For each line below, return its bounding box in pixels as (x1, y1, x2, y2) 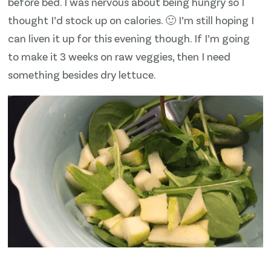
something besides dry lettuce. (8, 67, 157, 81)
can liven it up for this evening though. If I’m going (8, 31, 250, 45)
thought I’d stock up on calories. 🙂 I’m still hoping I (8, 13, 255, 27)
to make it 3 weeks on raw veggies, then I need (8, 49, 231, 63)
